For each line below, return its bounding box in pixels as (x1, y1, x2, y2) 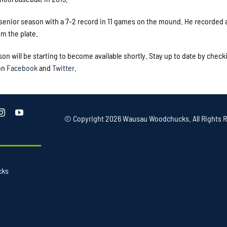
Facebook (7, 63, 38, 72)
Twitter (52, 63, 75, 72)
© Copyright (64, 113, 105, 123)
